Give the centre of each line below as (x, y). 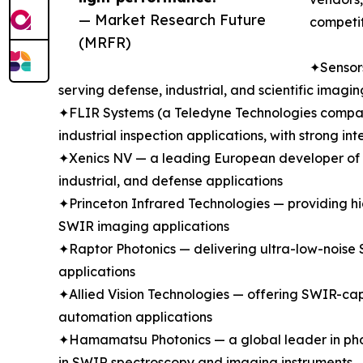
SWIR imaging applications (144, 226)
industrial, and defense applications (171, 180)
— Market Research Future (172, 19)
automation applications (135, 316)
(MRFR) (105, 42)
